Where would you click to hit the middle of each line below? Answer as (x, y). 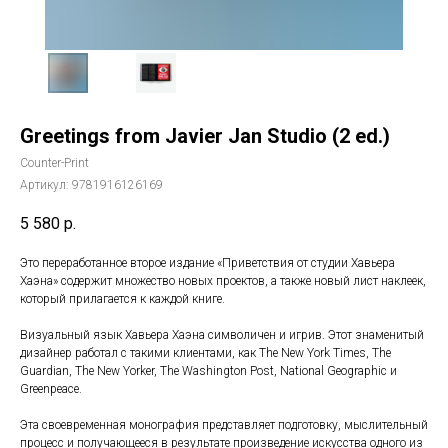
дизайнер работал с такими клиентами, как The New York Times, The (205, 353)
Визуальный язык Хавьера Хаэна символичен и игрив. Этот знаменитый (222, 335)
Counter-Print (54, 163)
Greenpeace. (51, 389)
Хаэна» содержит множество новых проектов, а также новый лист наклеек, (223, 281)
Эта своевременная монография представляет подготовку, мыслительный (224, 425)
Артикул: (46, 185)
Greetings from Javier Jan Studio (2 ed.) (205, 136)
